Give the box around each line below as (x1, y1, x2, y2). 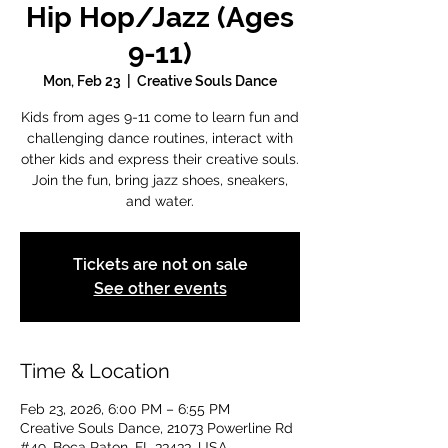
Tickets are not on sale (72, 255, 248, 274)
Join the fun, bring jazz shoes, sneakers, (32, 172, 288, 188)
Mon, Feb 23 (43, 73, 121, 89)
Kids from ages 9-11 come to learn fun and (21, 109, 299, 125)
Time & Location (20, 359, 170, 383)
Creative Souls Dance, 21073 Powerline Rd (20, 420, 293, 436)
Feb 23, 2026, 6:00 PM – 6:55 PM (20, 401, 230, 417)
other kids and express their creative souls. (21, 151, 299, 167)
